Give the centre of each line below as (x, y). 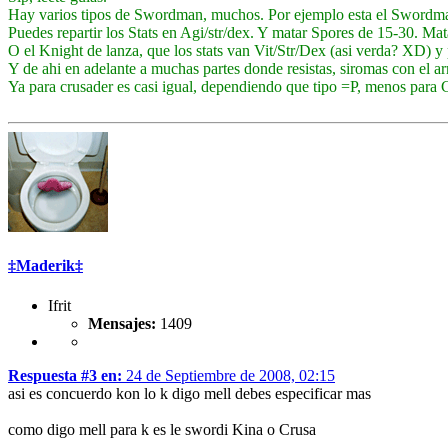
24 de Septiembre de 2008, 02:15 (228, 375)
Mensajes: (122, 323)
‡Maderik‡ (45, 266)
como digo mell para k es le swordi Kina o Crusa (162, 429)
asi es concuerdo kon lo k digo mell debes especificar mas (189, 393)
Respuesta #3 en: (65, 375)
